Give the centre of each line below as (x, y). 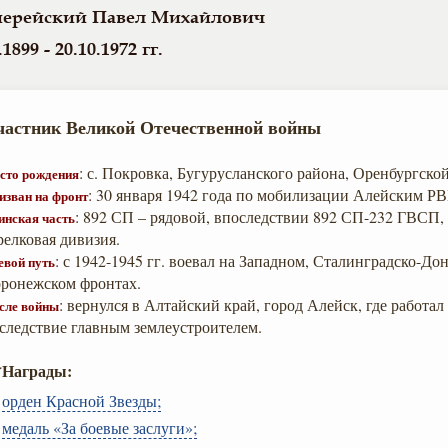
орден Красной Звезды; (81, 400)
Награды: (37, 370)
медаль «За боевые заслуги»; (99, 427)
